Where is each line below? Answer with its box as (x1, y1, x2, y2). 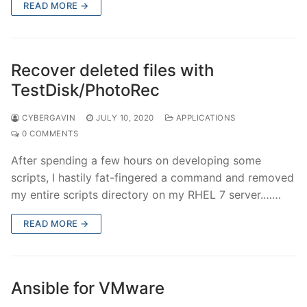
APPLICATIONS (173, 112, 236, 123)
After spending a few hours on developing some (11, 153, 261, 167)
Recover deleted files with (11, 60, 214, 80)
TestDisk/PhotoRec (11, 79, 160, 100)
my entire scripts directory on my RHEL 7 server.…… (11, 187, 281, 201)
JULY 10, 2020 (96, 112, 154, 123)
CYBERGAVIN (19, 112, 75, 123)
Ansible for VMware (11, 278, 164, 298)
